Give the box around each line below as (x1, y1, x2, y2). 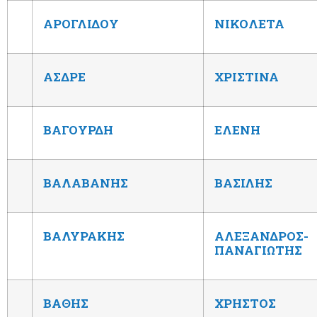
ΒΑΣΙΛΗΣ (214, 174, 272, 191)
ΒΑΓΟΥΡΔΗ (43, 121, 113, 138)
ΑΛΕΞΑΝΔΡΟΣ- (214, 227, 309, 244)
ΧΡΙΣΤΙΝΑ (214, 68, 279, 85)
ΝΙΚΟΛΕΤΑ (214, 15, 284, 32)
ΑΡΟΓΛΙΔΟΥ (43, 15, 119, 32)
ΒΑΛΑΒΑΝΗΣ (43, 174, 128, 191)
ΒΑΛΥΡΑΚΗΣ (43, 227, 125, 244)
